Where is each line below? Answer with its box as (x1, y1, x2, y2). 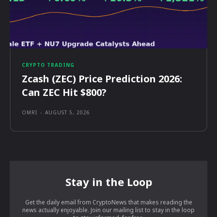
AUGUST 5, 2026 (45, 109, 90, 116)
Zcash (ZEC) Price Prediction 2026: (22, 72, 182, 86)
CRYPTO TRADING (22, 62, 75, 69)
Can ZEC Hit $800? (22, 86, 107, 99)
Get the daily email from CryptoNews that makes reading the (25, 198, 192, 207)
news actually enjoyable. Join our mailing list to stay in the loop (22, 206, 195, 215)
